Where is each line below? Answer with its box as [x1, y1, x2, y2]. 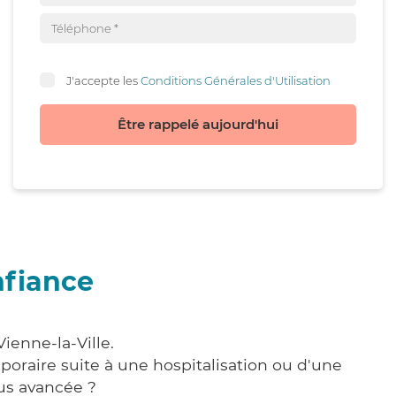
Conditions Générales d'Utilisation [141, 72, 331, 88]
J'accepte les [66, 72, 141, 88]
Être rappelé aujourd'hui [118, 116, 278, 133]
